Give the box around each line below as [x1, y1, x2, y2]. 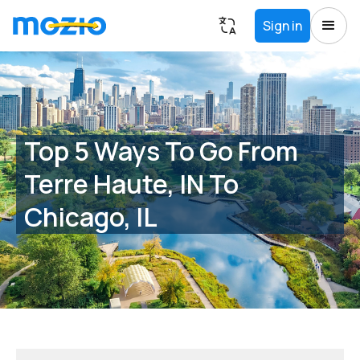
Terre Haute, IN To [24, 166, 239, 202]
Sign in [263, 17, 302, 35]
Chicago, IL [24, 198, 157, 235]
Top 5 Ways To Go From [24, 133, 298, 169]
